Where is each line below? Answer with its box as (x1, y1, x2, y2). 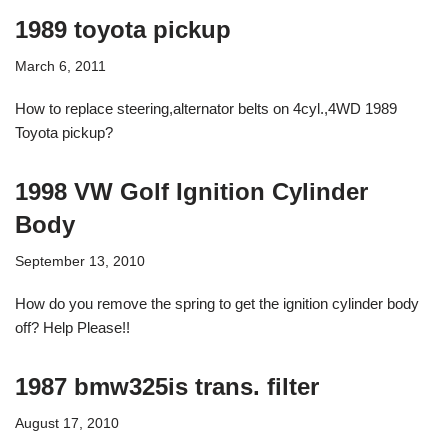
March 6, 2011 (15, 58, 106, 74)
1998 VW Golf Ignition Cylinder (15, 177, 368, 205)
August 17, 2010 (15, 415, 119, 431)
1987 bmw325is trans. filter (15, 372, 319, 400)
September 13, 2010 (15, 253, 145, 269)
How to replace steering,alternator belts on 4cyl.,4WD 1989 (15, 99, 397, 117)
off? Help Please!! (15, 318, 130, 336)
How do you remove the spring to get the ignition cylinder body (15, 294, 419, 312)
